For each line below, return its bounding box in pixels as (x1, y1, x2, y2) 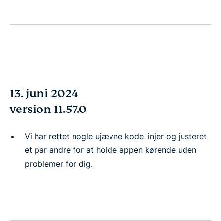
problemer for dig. (25, 159, 93, 169)
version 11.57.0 (10, 102, 87, 116)
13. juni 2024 (10, 86, 78, 101)
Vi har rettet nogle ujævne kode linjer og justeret (25, 131, 207, 141)
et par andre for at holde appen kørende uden (25, 145, 196, 155)
